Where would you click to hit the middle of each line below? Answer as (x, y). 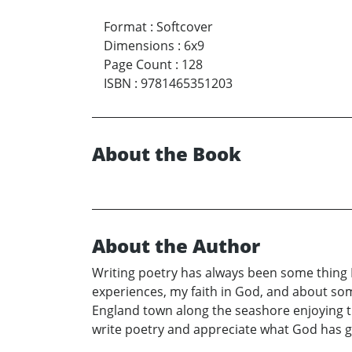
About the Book (167, 154)
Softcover (185, 27)
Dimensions (139, 46)
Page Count (138, 65)
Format (125, 27)
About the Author (176, 246)
